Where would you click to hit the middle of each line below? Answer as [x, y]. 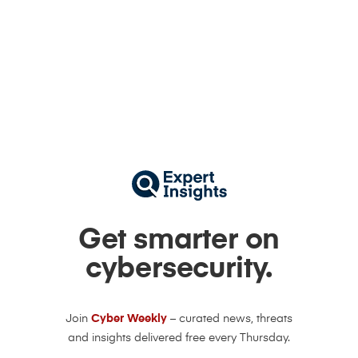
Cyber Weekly [131, 319]
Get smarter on [179, 241]
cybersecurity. [179, 270]
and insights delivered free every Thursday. [179, 338]
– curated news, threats [231, 319]
